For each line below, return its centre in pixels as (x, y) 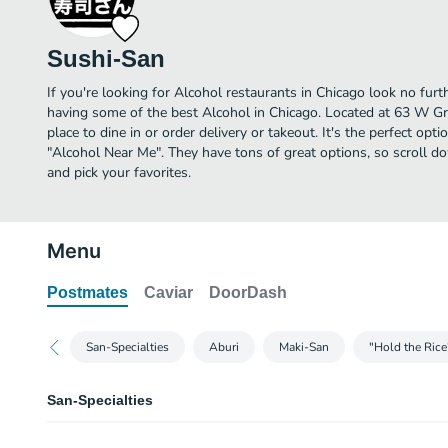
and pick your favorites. (119, 172)
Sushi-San (106, 58)
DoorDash (248, 292)
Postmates (87, 292)
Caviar (168, 292)
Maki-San (304, 347)
